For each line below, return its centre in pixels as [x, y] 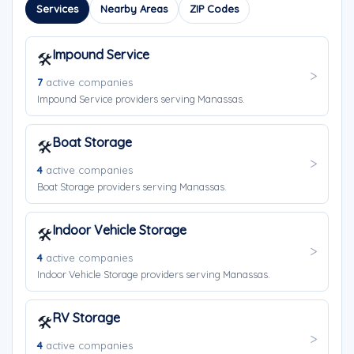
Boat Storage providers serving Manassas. [132, 186]
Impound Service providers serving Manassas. [141, 99]
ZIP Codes [214, 9]
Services [57, 9]
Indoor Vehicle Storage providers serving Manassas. [154, 274]
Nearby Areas [134, 9]
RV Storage [86, 318]
